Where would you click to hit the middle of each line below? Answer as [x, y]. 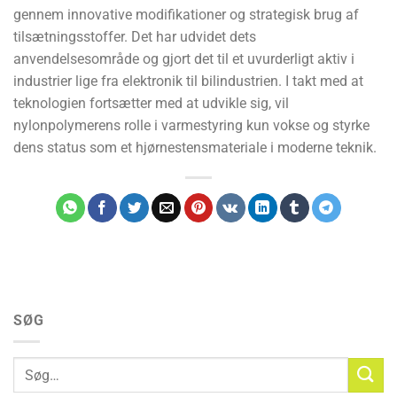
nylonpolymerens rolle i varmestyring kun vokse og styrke [191, 125]
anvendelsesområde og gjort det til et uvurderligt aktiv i [184, 58]
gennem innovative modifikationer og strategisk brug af [186, 14]
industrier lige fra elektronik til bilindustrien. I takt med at [188, 81]
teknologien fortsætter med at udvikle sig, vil [151, 103]
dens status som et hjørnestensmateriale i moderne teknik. [195, 147]
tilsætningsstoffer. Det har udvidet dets [135, 36]
